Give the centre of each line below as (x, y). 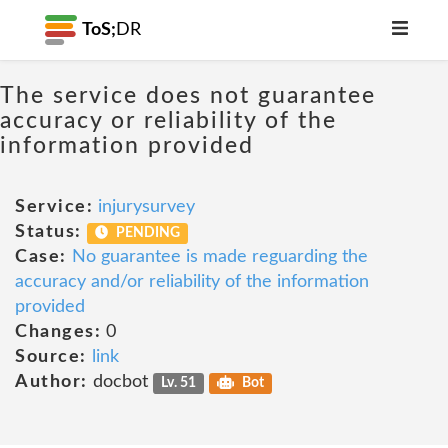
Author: (51, 382)
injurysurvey (146, 207)
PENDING (147, 233)
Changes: (58, 332)
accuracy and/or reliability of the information (192, 282)
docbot (120, 382)
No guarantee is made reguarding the (219, 257)
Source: (51, 357)
